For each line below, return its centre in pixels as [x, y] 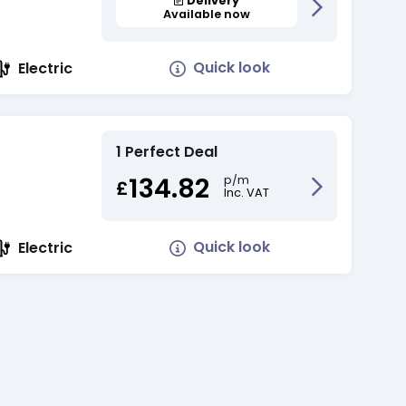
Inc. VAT [247, 193]
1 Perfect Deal [167, 152]
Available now [207, 14]
